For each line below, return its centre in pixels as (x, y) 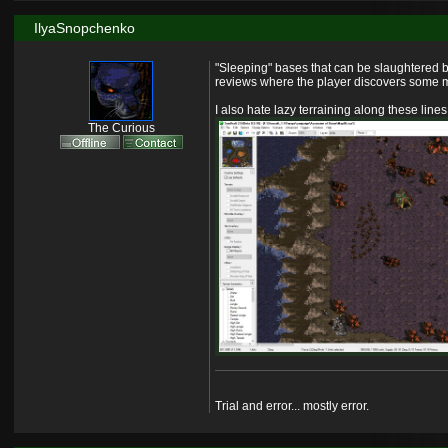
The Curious (121, 128)
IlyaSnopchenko (84, 28)
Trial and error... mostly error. (291, 405)
